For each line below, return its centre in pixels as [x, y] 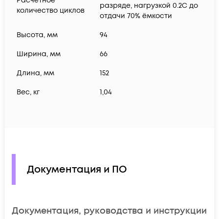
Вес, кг [28, 92]
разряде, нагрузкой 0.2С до [149, 6]
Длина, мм [35, 73]
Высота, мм [37, 35]
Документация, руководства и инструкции [109, 211]
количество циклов [51, 11]
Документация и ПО [77, 169]
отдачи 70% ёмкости [136, 16]
